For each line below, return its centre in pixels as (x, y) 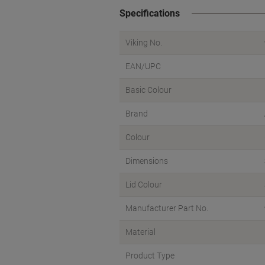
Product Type (150, 256)
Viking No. (144, 43)
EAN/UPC (143, 66)
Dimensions (147, 161)
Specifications (150, 13)
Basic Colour (148, 90)
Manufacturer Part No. (167, 208)
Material (140, 232)
